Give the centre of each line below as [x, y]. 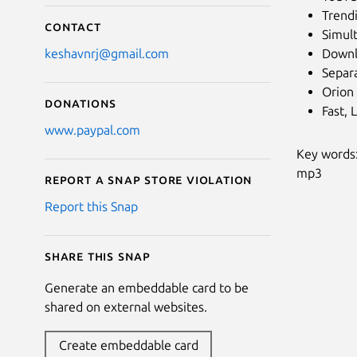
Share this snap [98, 255]
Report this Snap [91, 206]
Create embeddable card [128, 345]
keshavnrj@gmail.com [107, 53]
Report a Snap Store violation [149, 179]
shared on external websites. [126, 306]
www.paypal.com [92, 129]
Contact [73, 26]
